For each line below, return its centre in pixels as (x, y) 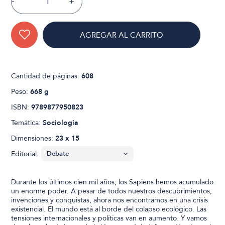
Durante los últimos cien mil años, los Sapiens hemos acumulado (113, 182)
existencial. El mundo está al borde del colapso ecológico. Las (109, 209)
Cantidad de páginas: (46, 76)
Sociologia (61, 123)
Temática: (27, 123)
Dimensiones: (33, 138)
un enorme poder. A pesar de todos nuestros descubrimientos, (112, 191)
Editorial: (25, 154)
